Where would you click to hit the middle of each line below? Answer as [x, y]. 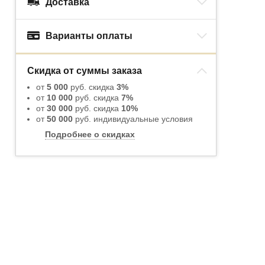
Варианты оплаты [89, 36]
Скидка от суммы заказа [85, 71]
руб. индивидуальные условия [133, 119]
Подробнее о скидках [90, 135]
